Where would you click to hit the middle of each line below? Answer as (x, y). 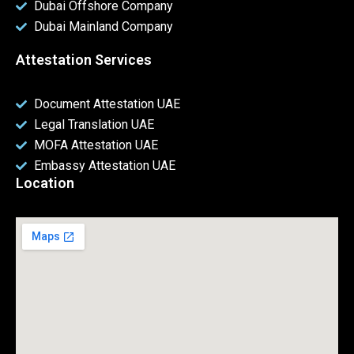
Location (45, 183)
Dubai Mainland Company (103, 26)
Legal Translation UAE (94, 124)
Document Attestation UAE (107, 104)
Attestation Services (84, 59)
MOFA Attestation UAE (96, 145)
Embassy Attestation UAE (104, 165)
